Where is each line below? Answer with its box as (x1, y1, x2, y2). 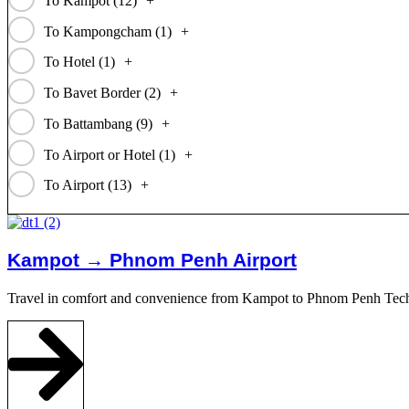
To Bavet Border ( (43, 85, 149, 100)
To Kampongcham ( (43, 23, 160, 39)
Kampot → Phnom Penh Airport (7, 249, 297, 271)
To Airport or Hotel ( (43, 146, 163, 163)
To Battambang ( (43, 115, 141, 131)
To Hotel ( (43, 54, 103, 70)
